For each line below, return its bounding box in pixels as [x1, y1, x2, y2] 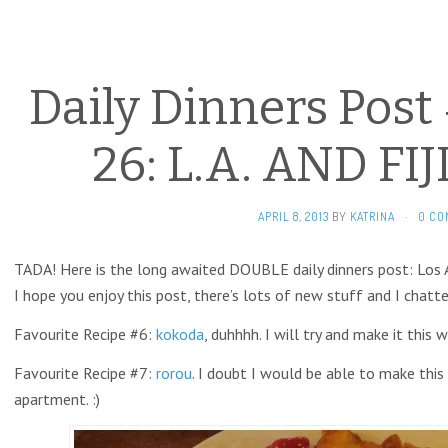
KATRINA [349, 209, 395, 224]
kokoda [156, 324, 204, 344]
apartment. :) [14, 389, 100, 409]
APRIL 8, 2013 [257, 209, 329, 224]
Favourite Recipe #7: [14, 363, 156, 383]
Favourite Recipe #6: [14, 324, 156, 344]
